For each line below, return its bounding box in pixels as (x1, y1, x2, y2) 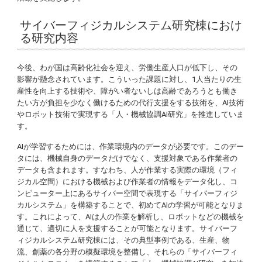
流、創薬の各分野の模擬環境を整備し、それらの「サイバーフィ (17, 247, 238, 257)
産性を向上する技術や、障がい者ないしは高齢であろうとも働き (17, 87, 238, 96)
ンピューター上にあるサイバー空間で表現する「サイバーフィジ (17, 189, 238, 198)
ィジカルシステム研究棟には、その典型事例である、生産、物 (17, 236, 230, 245)
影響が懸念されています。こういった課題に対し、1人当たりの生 (17, 75, 242, 84)
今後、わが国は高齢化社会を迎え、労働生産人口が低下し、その (17, 63, 238, 73)
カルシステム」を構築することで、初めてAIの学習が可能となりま (17, 201, 244, 210)
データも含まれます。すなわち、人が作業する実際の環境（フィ (17, 166, 238, 175)
